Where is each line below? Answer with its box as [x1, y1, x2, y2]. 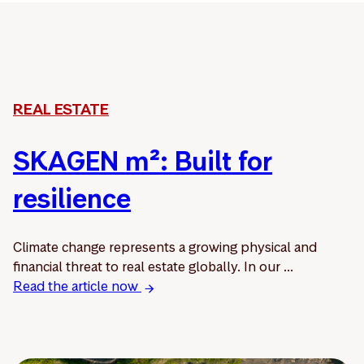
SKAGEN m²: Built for [13, 144, 272, 180]
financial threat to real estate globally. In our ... [13, 258, 293, 276]
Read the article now [13, 277, 141, 296]
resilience [13, 181, 131, 217]
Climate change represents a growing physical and [13, 238, 317, 257]
